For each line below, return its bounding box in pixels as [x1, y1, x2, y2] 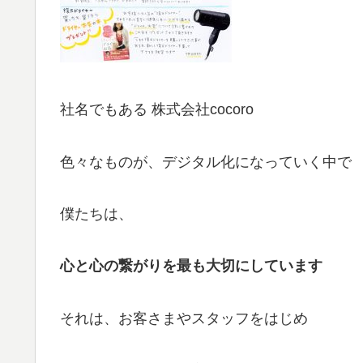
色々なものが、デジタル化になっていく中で [60, 153, 352, 170]
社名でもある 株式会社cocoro [60, 101, 254, 118]
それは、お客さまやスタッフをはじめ [60, 310, 308, 327]
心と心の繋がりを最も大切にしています [60, 258, 322, 275]
